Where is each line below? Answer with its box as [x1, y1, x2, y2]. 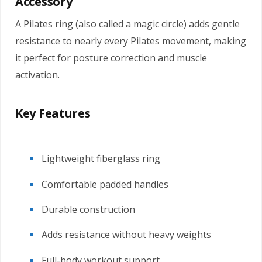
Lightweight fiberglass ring [42, 152, 160, 166]
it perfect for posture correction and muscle [15, 51, 207, 65]
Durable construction [42, 202, 135, 216]
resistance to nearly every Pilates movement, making [15, 35, 246, 48]
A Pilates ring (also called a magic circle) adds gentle [15, 18, 240, 31]
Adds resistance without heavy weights [42, 228, 211, 242]
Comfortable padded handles [42, 177, 168, 191]
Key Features [15, 105, 91, 122]
